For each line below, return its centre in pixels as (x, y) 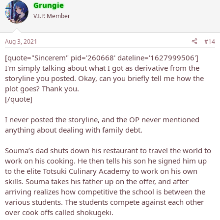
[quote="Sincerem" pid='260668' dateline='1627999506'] (102, 57)
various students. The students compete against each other (104, 202)
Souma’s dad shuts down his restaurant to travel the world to (108, 150)
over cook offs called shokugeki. (59, 212)
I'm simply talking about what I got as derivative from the (102, 68)
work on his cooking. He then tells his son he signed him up (106, 160)
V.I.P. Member (52, 16)
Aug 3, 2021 (21, 41)
